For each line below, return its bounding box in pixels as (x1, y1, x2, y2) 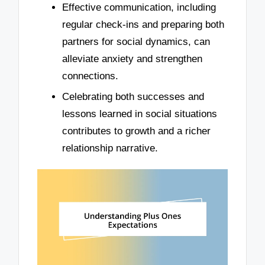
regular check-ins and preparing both (62, 18, 224, 30)
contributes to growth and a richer (62, 125, 211, 137)
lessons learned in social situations (62, 108, 217, 120)
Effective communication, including (62, 1, 216, 13)
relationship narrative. (62, 143, 158, 154)
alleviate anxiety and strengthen (62, 53, 202, 64)
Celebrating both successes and (62, 91, 204, 103)
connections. (62, 70, 118, 82)
